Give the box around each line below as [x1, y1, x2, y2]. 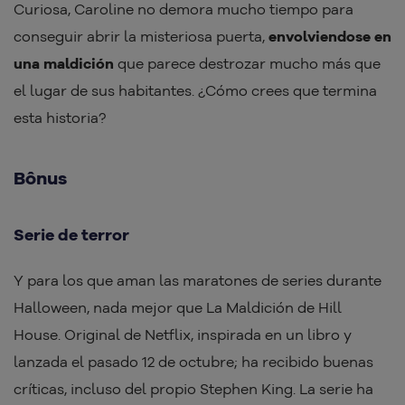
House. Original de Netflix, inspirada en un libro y [14, 325, 352, 344]
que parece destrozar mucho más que [114, 54, 381, 73]
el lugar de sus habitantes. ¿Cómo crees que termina [14, 81, 377, 100]
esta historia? [14, 108, 106, 127]
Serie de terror [14, 224, 129, 246]
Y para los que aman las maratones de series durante [14, 271, 381, 290]
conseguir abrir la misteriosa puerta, [14, 27, 268, 46]
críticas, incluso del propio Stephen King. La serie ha [14, 380, 373, 399]
